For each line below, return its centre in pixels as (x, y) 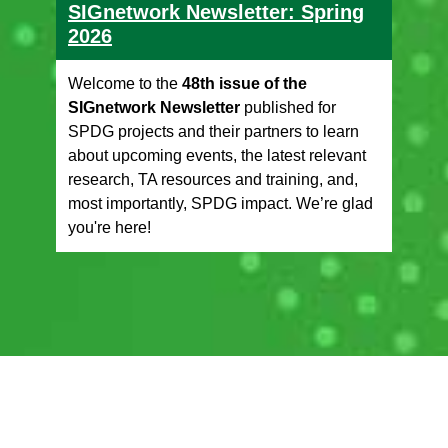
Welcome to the (125, 83)
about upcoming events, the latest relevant (217, 155)
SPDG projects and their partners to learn (213, 131)
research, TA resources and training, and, (213, 179)
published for (288, 107)
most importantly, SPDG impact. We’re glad (220, 203)
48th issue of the (244, 83)
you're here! (109, 227)
